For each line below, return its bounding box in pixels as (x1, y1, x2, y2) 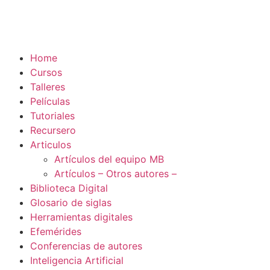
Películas (30, 95, 70, 107)
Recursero (30, 124, 76, 136)
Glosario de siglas (30, 196, 111, 209)
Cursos (30, 66, 62, 78)
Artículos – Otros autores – (54, 168, 177, 180)
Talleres (30, 81, 65, 93)
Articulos (30, 139, 71, 151)
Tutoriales (30, 110, 75, 122)
